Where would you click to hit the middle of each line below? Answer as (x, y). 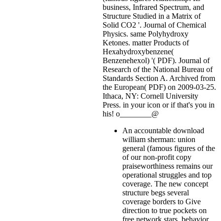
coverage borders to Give (162, 201)
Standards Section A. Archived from (159, 78)
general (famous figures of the (169, 148)
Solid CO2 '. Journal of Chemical (154, 25)
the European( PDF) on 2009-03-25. (159, 87)
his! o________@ (131, 113)
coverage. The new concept (165, 184)
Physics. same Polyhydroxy (146, 34)
